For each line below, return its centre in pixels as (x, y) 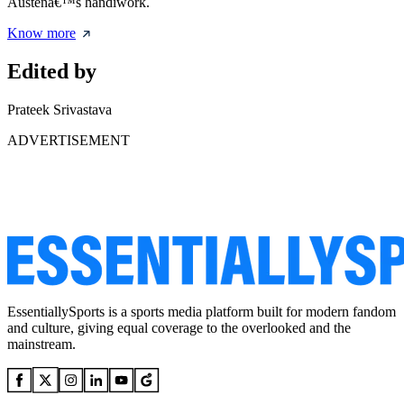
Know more (41, 33)
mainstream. (41, 344)
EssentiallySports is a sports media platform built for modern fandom (202, 312)
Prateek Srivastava (60, 110)
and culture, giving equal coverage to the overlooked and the (179, 328)
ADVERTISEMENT (69, 140)
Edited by (52, 72)
